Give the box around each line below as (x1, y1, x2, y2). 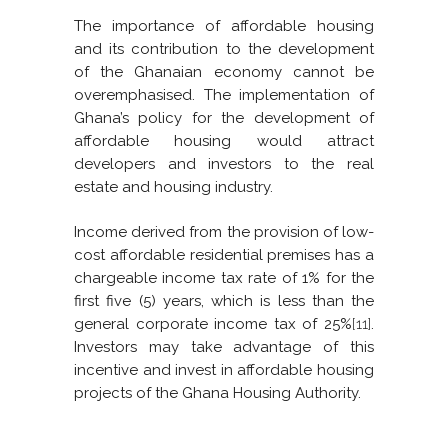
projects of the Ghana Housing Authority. (74, 384, 361, 403)
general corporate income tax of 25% (74, 315, 352, 334)
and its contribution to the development (74, 40, 374, 59)
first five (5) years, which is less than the (74, 292, 374, 311)
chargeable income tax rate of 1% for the (74, 269, 374, 288)
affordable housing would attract (74, 132, 374, 151)
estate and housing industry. (74, 178, 273, 197)
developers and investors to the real (74, 155, 374, 174)
